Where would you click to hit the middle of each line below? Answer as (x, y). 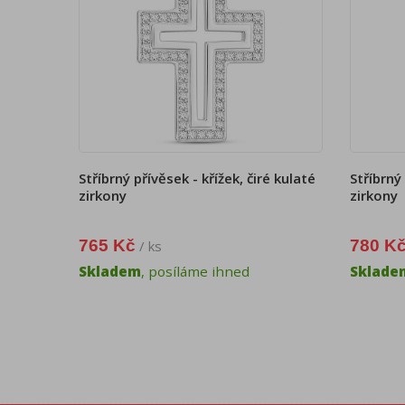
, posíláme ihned (195, 272)
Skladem (110, 272)
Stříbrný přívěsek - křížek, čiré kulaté (197, 179)
